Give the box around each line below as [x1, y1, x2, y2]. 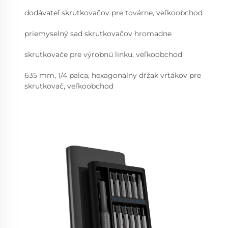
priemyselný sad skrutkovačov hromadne [24, 29, 172, 38]
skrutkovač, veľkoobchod [24, 81, 113, 91]
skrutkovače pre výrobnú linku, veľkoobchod [24, 50, 182, 59]
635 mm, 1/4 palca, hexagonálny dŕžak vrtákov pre [24, 71, 201, 80]
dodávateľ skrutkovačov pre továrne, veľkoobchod [24, 8, 203, 17]
